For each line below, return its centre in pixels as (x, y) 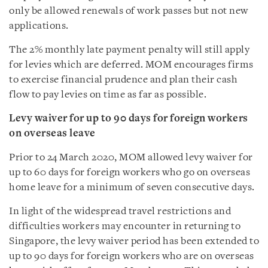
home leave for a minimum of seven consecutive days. (132, 187)
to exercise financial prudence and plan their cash (123, 80)
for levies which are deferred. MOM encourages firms (131, 65)
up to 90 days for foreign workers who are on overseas (132, 256)
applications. (39, 26)
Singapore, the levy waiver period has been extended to (134, 241)
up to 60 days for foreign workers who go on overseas (130, 172)
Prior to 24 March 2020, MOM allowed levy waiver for (131, 157)
